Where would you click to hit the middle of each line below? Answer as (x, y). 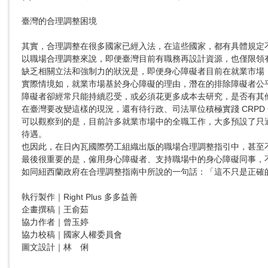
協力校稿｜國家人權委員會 (73, 235)
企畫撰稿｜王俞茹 (55, 210)
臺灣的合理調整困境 (59, 21)
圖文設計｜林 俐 (55, 247)
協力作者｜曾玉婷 (55, 222)
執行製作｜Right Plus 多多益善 (80, 197)
